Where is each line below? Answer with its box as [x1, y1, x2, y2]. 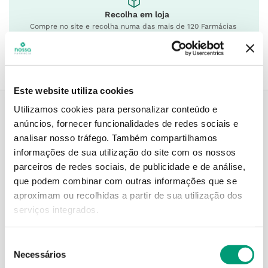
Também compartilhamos [112, 132, 218, 143]
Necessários [14, 249, 66, 260]
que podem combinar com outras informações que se [14, 175, 237, 186]
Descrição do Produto [38, 126, 172, 141]
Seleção [4, 237, 36, 248]
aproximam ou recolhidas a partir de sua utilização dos [14, 190, 242, 200]
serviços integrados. [14, 204, 99, 215]
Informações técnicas [38, 181, 172, 196]
